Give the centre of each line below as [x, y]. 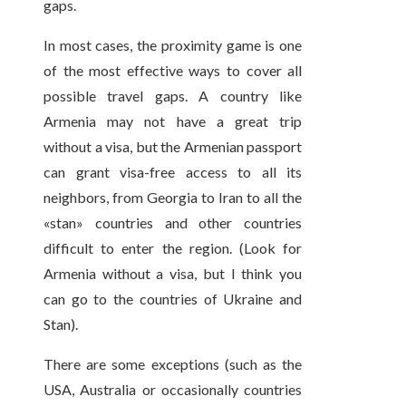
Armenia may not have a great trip [173, 121]
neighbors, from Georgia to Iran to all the [173, 198]
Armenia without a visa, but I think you [173, 274]
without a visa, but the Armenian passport [173, 147]
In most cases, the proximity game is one [173, 45]
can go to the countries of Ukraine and [173, 299]
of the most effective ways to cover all [173, 71]
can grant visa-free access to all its [173, 172]
